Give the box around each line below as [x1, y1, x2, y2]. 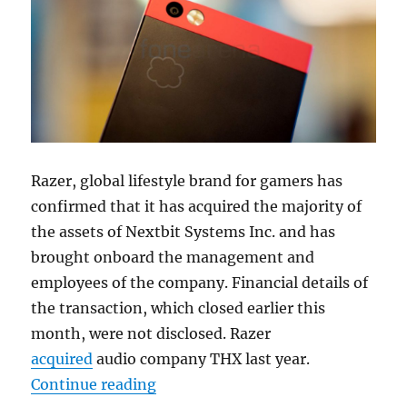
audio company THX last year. [93, 350, 311, 369]
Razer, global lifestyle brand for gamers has [31, 172, 343, 191]
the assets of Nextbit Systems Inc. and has [31, 223, 336, 242]
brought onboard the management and [31, 248, 315, 267]
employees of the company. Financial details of [31, 273, 369, 293]
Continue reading [31, 375, 157, 394]
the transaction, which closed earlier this [31, 299, 326, 318]
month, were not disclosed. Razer [31, 324, 272, 343]
